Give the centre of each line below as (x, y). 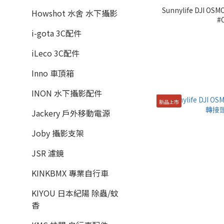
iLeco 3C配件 (55, 53)
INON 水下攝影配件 (67, 93)
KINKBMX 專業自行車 (70, 173)
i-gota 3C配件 (56, 33)
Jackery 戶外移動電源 (71, 113)
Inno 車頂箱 (53, 73)
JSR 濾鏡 (48, 153)
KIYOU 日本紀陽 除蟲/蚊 (75, 193)
